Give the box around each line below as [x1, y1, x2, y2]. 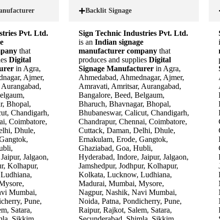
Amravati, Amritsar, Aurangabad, [79, 82, 181, 90]
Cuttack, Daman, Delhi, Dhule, [79, 126, 175, 135]
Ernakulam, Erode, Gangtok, [79, 135, 168, 143]
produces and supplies [79, 55, 149, 64]
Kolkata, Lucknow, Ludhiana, [79, 170, 172, 179]
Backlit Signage [85, 6, 132, 14]
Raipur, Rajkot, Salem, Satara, [79, 205, 172, 214]
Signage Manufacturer [79, 64, 156, 73]
